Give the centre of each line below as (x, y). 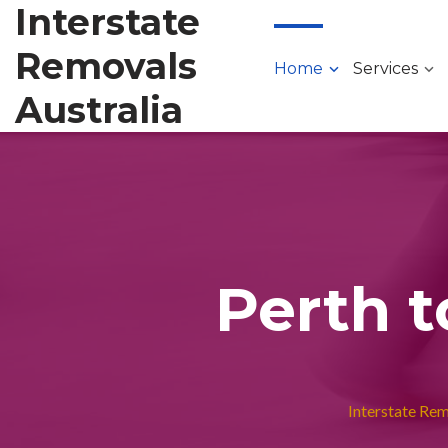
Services (385, 68)
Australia (99, 110)
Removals (106, 66)
